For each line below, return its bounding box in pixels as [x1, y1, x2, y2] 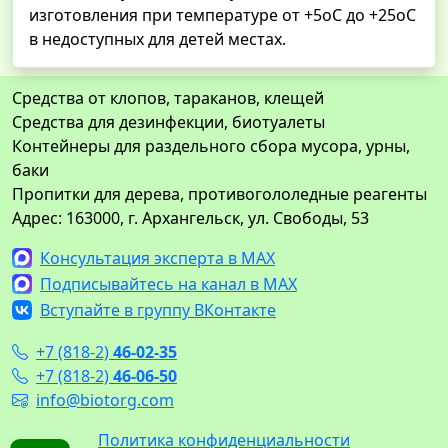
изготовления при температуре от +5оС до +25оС [29, 4, 416, 27]
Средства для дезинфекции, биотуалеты [12, 111, 325, 134]
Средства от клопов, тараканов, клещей [12, 87, 324, 110]
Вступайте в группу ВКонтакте [40, 298, 276, 321]
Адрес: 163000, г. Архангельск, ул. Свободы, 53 [12, 207, 369, 230]
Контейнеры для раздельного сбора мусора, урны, [12, 135, 410, 158]
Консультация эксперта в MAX [40, 247, 275, 270]
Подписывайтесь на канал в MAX [40, 273, 297, 296]
